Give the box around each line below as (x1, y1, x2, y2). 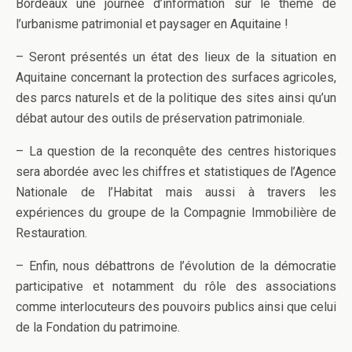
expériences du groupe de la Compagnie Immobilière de (16, 205, 336, 221)
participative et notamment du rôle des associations (16, 279, 336, 295)
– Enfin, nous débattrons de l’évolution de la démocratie (16, 258, 336, 274)
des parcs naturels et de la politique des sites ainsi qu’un (16, 90, 336, 106)
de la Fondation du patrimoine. (16, 320, 180, 335)
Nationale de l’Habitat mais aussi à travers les (16, 185, 336, 200)
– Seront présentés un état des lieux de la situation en (16, 49, 336, 65)
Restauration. (16, 225, 87, 241)
